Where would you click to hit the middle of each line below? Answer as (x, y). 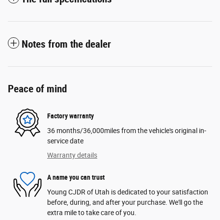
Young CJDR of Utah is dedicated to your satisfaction (128, 192)
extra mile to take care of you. (92, 212)
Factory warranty (70, 116)
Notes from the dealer (66, 44)
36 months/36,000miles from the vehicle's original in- (127, 130)
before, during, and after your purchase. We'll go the (125, 202)
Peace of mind (37, 89)
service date (65, 141)
